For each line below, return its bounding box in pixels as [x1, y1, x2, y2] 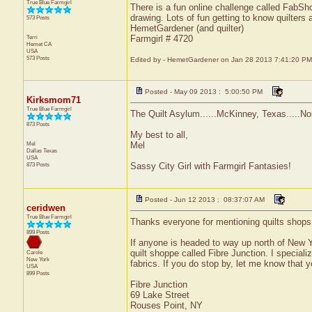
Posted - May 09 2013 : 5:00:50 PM [144, 88, 263, 95]
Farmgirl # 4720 [130, 33, 193, 44]
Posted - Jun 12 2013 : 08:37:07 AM [144, 196, 265, 203]
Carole [26, 249, 42, 256]
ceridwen [26, 203, 65, 213]
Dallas [26, 147, 43, 154]
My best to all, [130, 130, 188, 140]
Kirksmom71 [26, 95, 81, 105]
